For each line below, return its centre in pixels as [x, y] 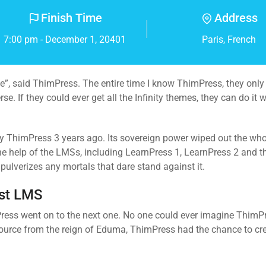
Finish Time [72, 18]
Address [236, 18]
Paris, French [229, 39]
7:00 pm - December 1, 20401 [64, 39]
